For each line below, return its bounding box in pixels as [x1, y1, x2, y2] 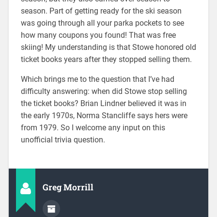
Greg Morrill [42, 181, 93, 193]
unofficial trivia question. [20, 135, 105, 144]
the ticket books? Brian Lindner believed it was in [20, 98, 186, 108]
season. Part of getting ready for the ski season [20, 6, 182, 15]
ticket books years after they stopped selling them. [20, 54, 192, 64]
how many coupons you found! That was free [20, 30, 176, 40]
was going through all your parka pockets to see [20, 18, 184, 28]
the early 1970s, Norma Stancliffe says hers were [20, 110, 187, 120]
